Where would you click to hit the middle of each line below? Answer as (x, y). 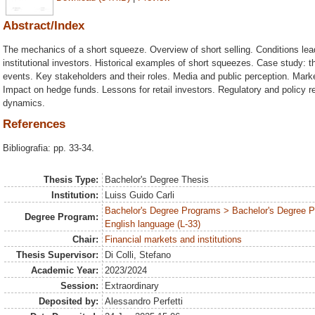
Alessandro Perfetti (144, 301)
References (34, 124)
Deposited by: (68, 301)
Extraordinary (132, 286)
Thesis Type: (71, 180)
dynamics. (24, 103)
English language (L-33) (153, 224)
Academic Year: (64, 270)
